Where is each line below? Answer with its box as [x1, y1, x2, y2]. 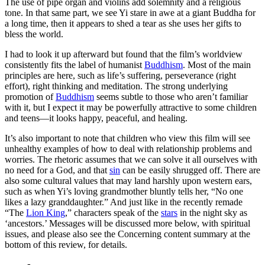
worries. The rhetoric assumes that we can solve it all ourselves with [5, 154, 257, 165]
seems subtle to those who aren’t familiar [94, 92, 248, 102]
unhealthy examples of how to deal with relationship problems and [5, 144, 252, 154]
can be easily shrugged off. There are [120, 165, 260, 176]
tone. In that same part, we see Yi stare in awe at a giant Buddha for [5, 8, 256, 18]
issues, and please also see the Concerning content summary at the [5, 229, 250, 240]
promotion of [5, 92, 56, 102]
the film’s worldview [166, 49, 243, 60]
